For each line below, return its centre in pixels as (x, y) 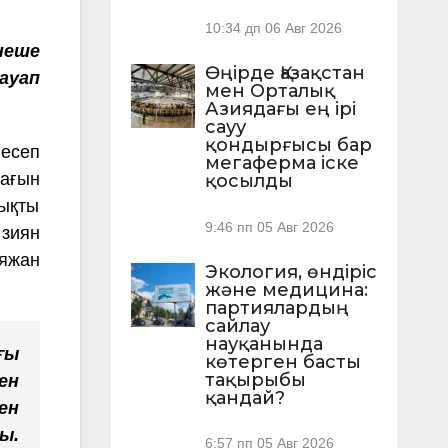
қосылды (248, 181)
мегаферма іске (281, 163)
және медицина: (286, 289)
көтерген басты (282, 361)
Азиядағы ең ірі (280, 109)
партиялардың (276, 307)
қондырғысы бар (288, 145)
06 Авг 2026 (303, 29)
